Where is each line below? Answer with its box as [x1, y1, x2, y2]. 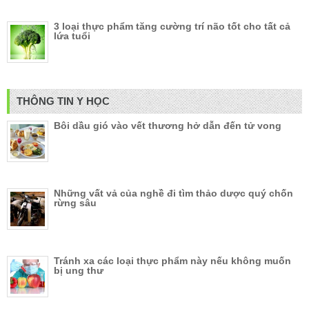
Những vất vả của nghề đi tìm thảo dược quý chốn [54, 188, 293, 199]
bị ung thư [54, 265, 103, 277]
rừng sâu [54, 197, 97, 209]
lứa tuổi [54, 30, 90, 42]
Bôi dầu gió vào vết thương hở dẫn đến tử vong [54, 120, 281, 132]
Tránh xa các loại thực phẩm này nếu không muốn [54, 255, 291, 267]
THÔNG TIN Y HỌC [17, 95, 110, 108]
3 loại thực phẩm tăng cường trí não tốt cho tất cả [54, 21, 290, 32]
